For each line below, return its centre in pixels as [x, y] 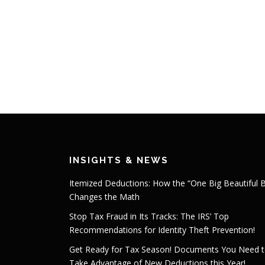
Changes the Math [104, 197]
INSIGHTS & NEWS [119, 160]
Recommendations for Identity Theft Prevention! [162, 230]
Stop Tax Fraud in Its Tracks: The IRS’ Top [149, 216]
